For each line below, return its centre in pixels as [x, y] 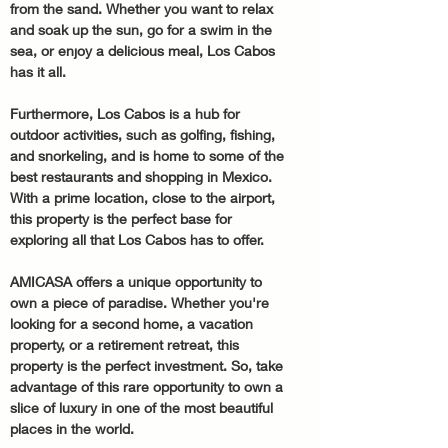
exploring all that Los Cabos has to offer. [137, 239]
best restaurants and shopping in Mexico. [143, 176]
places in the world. [72, 428]
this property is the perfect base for [123, 218]
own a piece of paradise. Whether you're [141, 302]
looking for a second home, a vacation [133, 323]
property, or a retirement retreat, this [126, 344]
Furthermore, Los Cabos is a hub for [127, 113]
